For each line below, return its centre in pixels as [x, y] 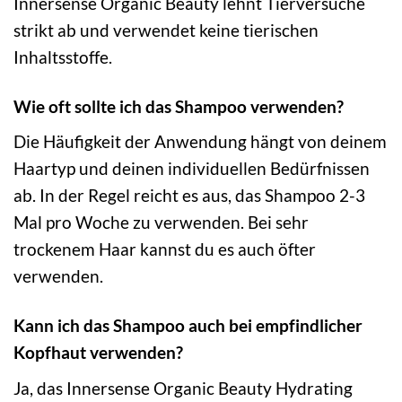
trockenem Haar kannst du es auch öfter [165, 249]
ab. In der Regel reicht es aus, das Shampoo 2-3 [189, 196]
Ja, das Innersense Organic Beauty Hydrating [183, 388]
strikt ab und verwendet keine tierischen [166, 30]
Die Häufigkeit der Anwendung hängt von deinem [200, 142]
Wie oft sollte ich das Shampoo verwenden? [179, 106]
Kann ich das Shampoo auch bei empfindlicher [188, 326]
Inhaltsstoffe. [63, 57]
